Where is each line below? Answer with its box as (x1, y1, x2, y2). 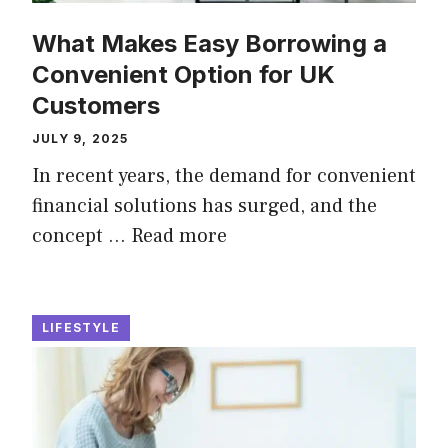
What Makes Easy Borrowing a (32, 28, 387, 58)
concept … (32, 222, 131, 249)
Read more (131, 222, 227, 249)
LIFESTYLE (42, 319, 120, 335)
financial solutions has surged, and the (32, 192, 377, 219)
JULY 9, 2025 (32, 130, 129, 146)
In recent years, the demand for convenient (32, 162, 416, 189)
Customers (32, 90, 160, 120)
